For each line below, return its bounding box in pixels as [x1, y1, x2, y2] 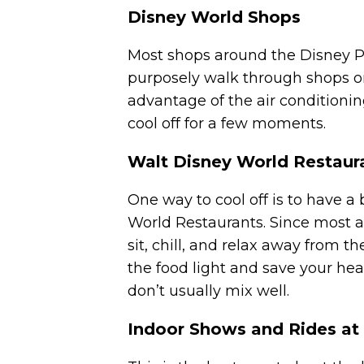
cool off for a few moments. [128, 115, 326, 133]
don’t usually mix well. [128, 282, 289, 301]
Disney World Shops [128, 7, 301, 28]
